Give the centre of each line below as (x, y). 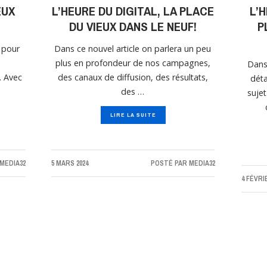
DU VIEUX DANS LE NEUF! (133, 27)
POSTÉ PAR (170, 164)
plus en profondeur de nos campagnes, (133, 63)
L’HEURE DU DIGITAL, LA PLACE (133, 11)
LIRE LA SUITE (133, 115)
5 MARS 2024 (70, 164)
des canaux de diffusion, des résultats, (133, 77)
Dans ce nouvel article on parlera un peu (133, 49)
